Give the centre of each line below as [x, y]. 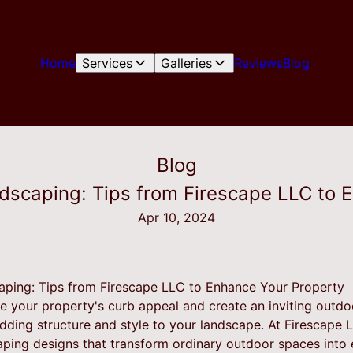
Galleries [187, 63]
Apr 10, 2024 [176, 217]
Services [108, 63]
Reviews [259, 63]
